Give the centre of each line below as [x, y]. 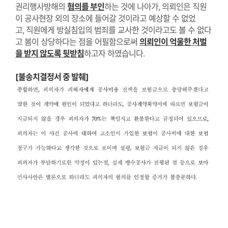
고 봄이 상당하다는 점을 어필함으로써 [77, 42]
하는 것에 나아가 [131, 7]
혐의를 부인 [86, 7]
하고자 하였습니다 [113, 54]
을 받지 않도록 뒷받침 [50, 54]
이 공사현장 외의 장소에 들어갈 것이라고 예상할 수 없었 [105, 19]
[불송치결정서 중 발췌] [52, 77]
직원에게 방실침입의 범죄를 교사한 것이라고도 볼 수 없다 [119, 30]
